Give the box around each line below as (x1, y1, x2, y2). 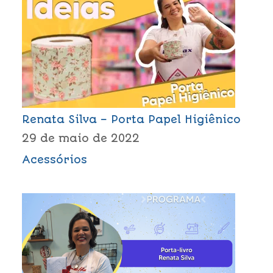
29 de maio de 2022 (21, 132, 140, 145)
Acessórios (21, 154, 87, 166)
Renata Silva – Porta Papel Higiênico (21, 113, 241, 126)
